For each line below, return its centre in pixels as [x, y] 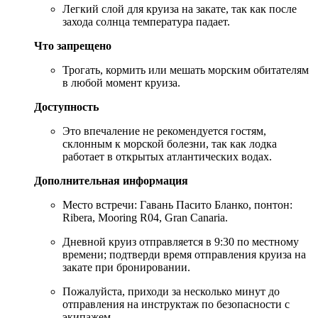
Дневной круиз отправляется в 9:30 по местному [181, 241]
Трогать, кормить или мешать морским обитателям [186, 70]
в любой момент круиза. [121, 82]
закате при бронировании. [126, 267]
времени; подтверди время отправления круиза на [184, 254]
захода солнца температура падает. [146, 21]
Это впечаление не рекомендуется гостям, [164, 131]
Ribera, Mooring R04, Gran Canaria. [145, 217]
